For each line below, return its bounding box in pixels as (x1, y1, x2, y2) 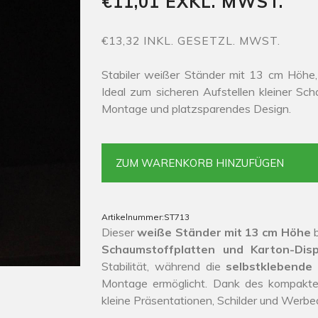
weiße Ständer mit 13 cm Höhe (137, 225, 311, 239)
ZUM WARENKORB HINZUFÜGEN (116, 156, 284, 170)
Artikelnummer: (102, 212, 164, 222)
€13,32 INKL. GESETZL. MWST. (102, 33, 280, 48)
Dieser (102, 225, 138, 239)
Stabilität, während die (102, 259, 226, 273)
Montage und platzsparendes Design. (102, 102, 291, 116)
